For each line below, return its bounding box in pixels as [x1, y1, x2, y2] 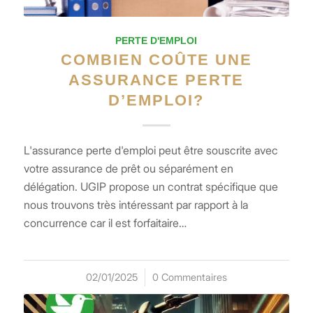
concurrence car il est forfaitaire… [23, 215, 187, 230]
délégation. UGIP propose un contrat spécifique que [23, 179, 278, 194]
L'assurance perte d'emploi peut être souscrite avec [23, 143, 278, 157]
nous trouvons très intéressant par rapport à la [23, 197, 248, 212]
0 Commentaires [152, 270, 227, 283]
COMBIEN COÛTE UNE [60, 50, 252, 68]
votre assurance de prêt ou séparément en [23, 161, 233, 175]
